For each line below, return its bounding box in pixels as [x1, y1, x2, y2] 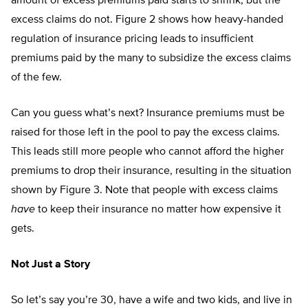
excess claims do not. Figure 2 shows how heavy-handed [11, 14, 283, 26]
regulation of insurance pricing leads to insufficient [11, 34, 254, 45]
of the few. [11, 72, 62, 84]
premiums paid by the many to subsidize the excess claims [11, 53, 291, 65]
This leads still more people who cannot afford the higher [11, 146, 284, 158]
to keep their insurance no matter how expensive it [35, 204, 281, 216]
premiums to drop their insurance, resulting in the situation [11, 166, 291, 177]
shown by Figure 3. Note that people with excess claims [11, 185, 278, 197]
